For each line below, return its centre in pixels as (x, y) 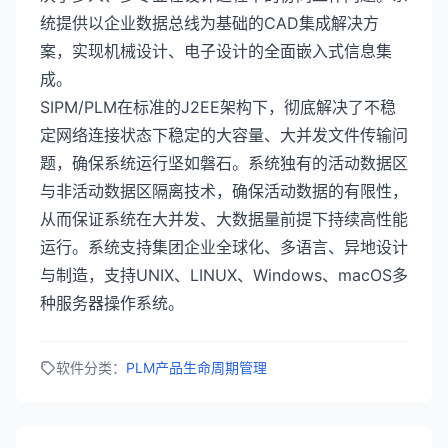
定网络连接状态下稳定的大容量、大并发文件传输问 (224, 135)
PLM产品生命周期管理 (196, 367)
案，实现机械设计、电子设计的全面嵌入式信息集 (216, 51)
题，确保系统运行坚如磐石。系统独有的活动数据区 (224, 163)
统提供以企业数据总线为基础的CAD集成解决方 (209, 23)
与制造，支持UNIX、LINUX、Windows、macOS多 (224, 275)
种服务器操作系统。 (112, 303)
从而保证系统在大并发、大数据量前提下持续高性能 (224, 219)
